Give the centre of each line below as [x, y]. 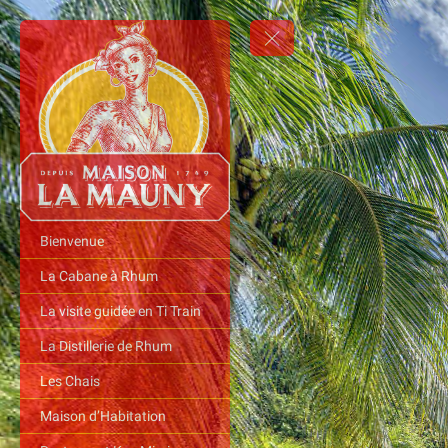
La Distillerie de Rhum [106, 346]
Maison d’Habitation [103, 416]
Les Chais [70, 381]
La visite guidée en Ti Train [120, 311]
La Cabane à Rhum [99, 276]
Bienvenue [72, 241]
